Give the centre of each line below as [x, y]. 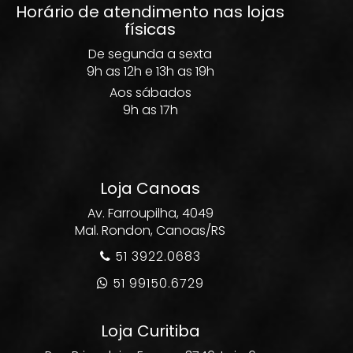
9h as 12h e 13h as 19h [150, 71]
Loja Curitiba [150, 331]
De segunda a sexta [150, 54]
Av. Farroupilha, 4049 [150, 213]
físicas [150, 29]
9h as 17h [150, 110]
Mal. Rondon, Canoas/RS [150, 230]
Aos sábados [150, 93]
